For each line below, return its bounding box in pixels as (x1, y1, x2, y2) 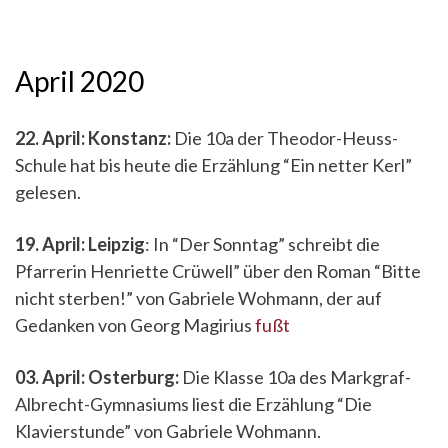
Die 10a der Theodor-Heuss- (174, 127, 398, 149)
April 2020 (15, 64, 144, 98)
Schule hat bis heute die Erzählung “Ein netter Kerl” (15, 154, 412, 176)
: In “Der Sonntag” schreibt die (145, 233, 380, 255)
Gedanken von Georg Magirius (15, 314, 255, 336)
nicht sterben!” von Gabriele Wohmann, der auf (15, 287, 382, 309)
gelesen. (15, 181, 81, 203)
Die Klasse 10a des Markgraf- (182, 366, 411, 388)
